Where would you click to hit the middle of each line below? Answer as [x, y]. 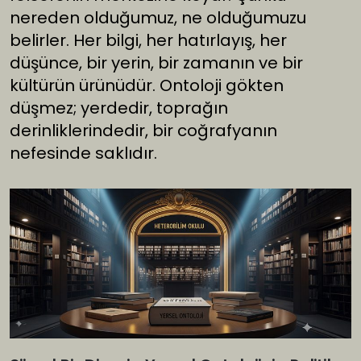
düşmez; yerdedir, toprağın [119, 108]
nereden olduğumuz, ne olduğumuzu [158, 18]
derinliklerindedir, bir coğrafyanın [143, 131]
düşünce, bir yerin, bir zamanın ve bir [156, 63]
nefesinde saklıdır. [83, 154]
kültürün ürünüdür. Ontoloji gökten [147, 86]
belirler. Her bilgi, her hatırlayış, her [148, 41]
